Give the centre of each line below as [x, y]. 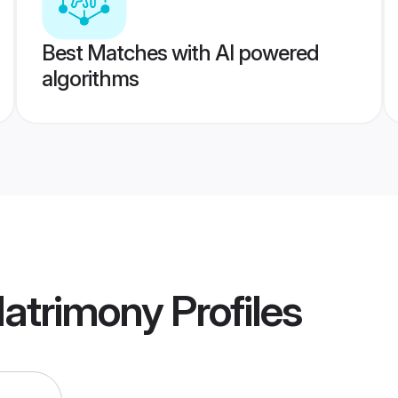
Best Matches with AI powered [180, 53]
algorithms [90, 79]
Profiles [232, 311]
